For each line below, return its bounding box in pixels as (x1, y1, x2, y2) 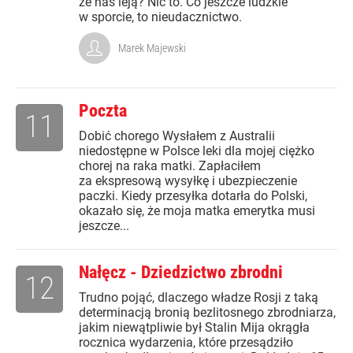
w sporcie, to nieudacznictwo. (79, 9, 242, 25)
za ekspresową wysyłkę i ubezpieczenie (79, 173, 297, 189)
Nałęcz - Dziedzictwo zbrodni (79, 262, 283, 283)
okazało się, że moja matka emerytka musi (79, 203, 315, 219)
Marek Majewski (118, 42, 186, 55)
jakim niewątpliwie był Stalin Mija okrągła (79, 320, 310, 336)
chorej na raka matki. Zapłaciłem (79, 158, 261, 174)
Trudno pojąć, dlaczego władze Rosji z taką (79, 290, 318, 306)
